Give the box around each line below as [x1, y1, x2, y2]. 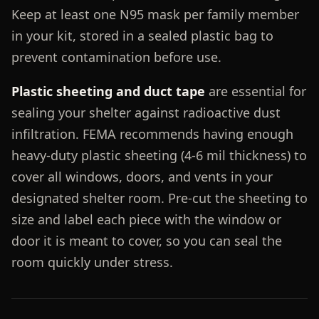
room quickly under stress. [11, 253, 173, 271]
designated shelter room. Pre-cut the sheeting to [11, 189, 308, 206]
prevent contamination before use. [11, 48, 221, 66]
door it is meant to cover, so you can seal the [11, 231, 282, 249]
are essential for [204, 82, 306, 100]
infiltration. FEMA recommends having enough [11, 125, 293, 142]
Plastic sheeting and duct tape [11, 82, 205, 100]
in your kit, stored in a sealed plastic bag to [11, 26, 273, 44]
